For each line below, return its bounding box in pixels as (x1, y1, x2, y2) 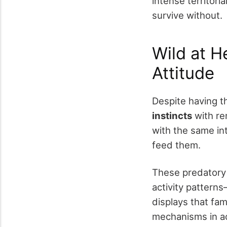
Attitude (152, 63, 214, 84)
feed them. (152, 139, 201, 150)
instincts (152, 109, 192, 121)
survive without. (152, 9, 222, 21)
